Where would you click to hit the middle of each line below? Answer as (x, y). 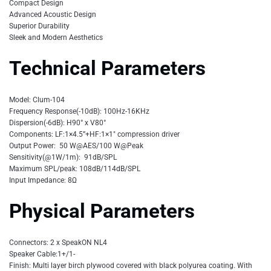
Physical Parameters (102, 211)
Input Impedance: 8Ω (43, 180)
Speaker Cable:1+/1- (42, 254)
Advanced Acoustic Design (53, 14)
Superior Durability (39, 26)
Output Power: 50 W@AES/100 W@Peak (76, 145)
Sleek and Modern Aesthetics (56, 37)
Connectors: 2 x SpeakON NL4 (58, 242)
